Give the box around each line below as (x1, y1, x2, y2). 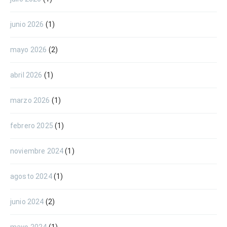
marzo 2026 (10, 96, 50, 104)
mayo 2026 (10, 45, 47, 54)
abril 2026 (10, 70, 43, 79)
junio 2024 (10, 197, 44, 206)
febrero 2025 (10, 121, 53, 130)
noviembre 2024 (10, 146, 64, 155)
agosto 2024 (10, 172, 52, 180)
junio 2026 (10, 20, 44, 28)
